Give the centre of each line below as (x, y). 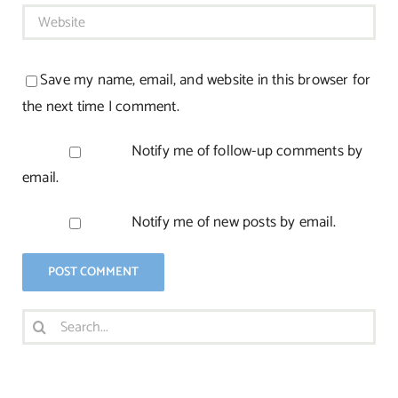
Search (43, 322)
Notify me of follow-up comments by (247, 151)
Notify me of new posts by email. (234, 223)
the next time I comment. (100, 107)
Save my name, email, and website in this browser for (205, 80)
